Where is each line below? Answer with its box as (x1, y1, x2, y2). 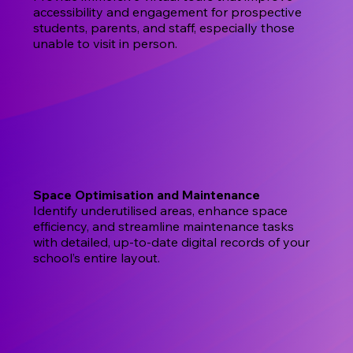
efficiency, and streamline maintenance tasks (33, 218, 295, 235)
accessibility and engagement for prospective (33, 3, 303, 20)
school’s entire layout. (33, 250, 161, 266)
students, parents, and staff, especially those (33, 19, 295, 35)
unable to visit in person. (33, 35, 178, 51)
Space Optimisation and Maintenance (33, 187, 261, 203)
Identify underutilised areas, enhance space (33, 203, 288, 219)
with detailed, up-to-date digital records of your (33, 234, 310, 251)
